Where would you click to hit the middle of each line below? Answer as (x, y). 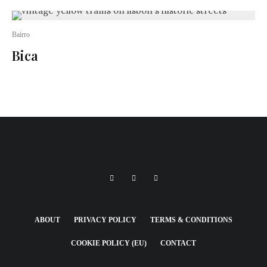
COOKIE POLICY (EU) (109, 243)
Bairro (21, 34)
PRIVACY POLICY (105, 220)
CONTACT (178, 243)
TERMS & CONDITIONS (191, 220)
